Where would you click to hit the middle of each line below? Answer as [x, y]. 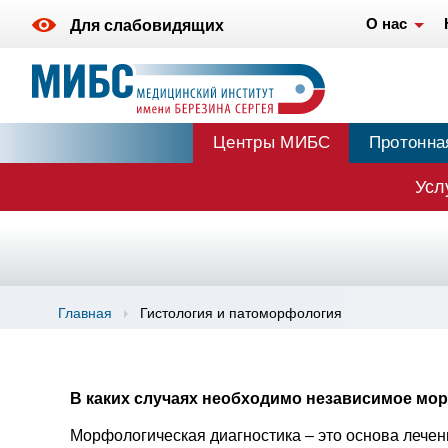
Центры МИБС [271, 142]
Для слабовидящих [147, 26]
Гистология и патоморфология [240, 313]
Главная [84, 313]
